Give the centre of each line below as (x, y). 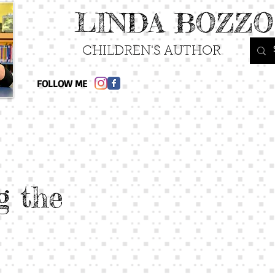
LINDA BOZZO (174, 23)
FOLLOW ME (62, 83)
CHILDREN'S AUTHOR (151, 51)
